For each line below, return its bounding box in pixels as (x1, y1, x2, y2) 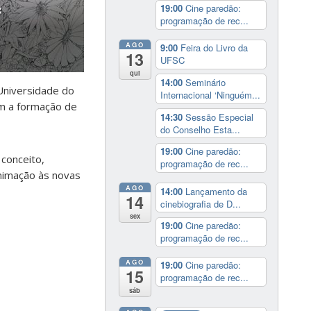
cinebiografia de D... (160, 196, 241, 210)
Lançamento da (185, 184, 247, 198)
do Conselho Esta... (160, 122, 240, 136)
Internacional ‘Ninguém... (160, 88, 260, 102)
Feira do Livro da (180, 41, 248, 55)
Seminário (185, 76, 226, 90)
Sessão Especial (185, 110, 253, 124)
